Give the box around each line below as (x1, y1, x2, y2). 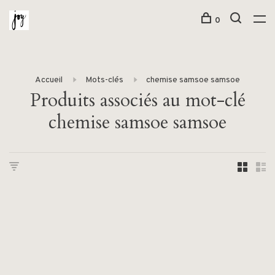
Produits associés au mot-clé (29, 88, 246, 113)
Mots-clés (85, 75, 123, 85)
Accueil (35, 75, 63, 85)
